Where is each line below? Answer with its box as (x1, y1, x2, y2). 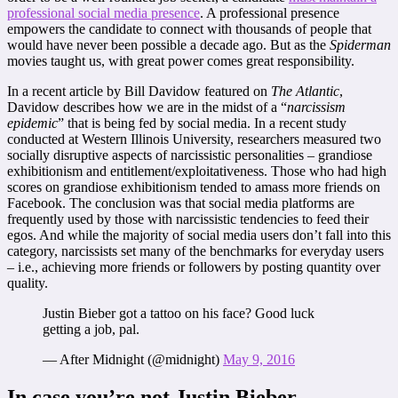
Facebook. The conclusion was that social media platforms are (7, 195, 354, 211)
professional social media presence (7, 5, 200, 21)
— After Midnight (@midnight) (43, 352, 223, 368)
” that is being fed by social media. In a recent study (58, 115, 346, 131)
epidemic (7, 115, 58, 131)
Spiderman (330, 37, 391, 53)
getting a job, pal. (43, 322, 139, 338)
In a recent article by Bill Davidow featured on (7, 84, 271, 99)
